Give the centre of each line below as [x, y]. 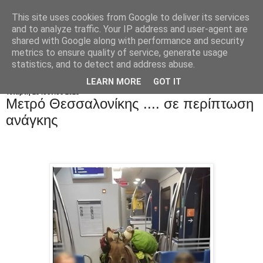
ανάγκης [32, 120]
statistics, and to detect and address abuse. [103, 64]
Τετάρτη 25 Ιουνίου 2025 [43, 92]
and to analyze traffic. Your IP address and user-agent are [130, 29]
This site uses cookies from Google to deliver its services [131, 17]
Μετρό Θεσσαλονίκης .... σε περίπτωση [130, 103]
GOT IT [167, 82]
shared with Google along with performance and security [128, 41]
